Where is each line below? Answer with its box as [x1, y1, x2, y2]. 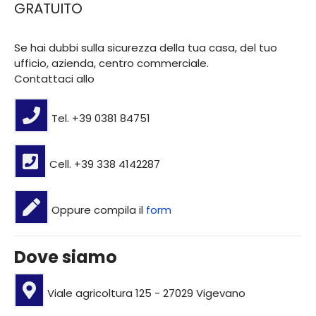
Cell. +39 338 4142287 [47, 157, 160, 172]
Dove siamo [14, 245, 117, 269]
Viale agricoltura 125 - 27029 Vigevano [44, 286, 245, 301]
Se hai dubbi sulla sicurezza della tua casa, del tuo [14, 40, 277, 56]
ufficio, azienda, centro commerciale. [14, 56, 212, 71]
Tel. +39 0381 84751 [49, 111, 150, 126]
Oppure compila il [49, 202, 146, 218]
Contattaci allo [14, 71, 97, 87]
